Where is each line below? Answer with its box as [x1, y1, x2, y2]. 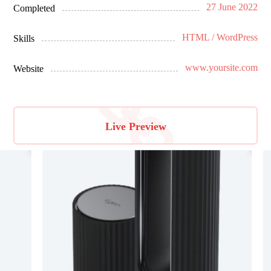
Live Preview [105, 120, 166, 132]
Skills [13, 33, 35, 44]
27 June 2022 [206, 1, 258, 12]
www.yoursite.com [184, 62, 258, 73]
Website [13, 63, 44, 74]
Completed [13, 2, 56, 13]
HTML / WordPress [181, 31, 258, 42]
